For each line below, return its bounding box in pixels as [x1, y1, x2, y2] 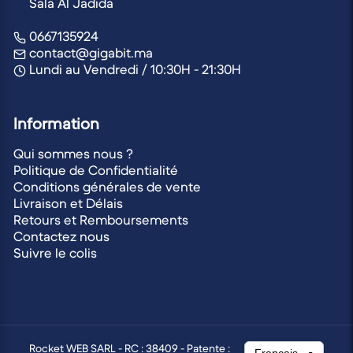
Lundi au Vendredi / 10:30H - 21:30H [26, 61, 241, 79]
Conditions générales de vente [13, 179, 201, 196]
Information [13, 113, 99, 135]
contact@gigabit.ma [26, 45, 153, 62]
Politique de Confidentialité [13, 162, 178, 180]
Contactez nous [13, 229, 110, 246]
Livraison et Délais [13, 195, 123, 213]
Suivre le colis [13, 245, 97, 262]
